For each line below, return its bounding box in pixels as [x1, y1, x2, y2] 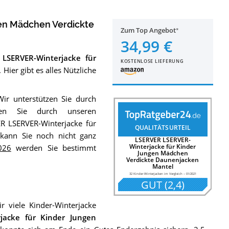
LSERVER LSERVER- [134, 135, 191, 145]
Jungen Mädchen [137, 149, 188, 158]
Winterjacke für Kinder [129, 142, 196, 151]
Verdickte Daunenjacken [126, 155, 199, 165]
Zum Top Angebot [121, 26, 176, 35]
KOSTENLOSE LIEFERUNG [121, 58, 184, 64]
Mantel [152, 162, 173, 171]
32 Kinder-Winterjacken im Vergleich [129, 171, 182, 176]
